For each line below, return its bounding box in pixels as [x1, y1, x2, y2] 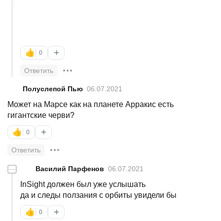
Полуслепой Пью [23, 84, 83, 93]
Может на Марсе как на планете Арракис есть [7, 100, 174, 109]
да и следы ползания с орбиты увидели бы [20, 190, 177, 199]
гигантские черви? [7, 110, 74, 119]
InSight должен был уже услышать [20, 180, 146, 188]
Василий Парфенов [36, 164, 104, 173]
